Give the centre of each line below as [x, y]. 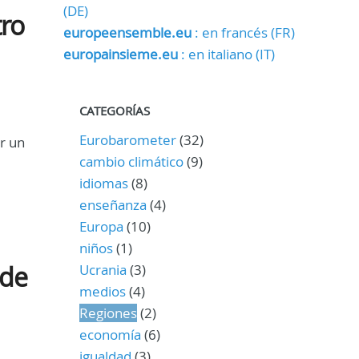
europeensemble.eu [127, 32]
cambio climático [131, 161]
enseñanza [113, 205]
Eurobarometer [127, 140]
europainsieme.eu [120, 54]
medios [102, 291]
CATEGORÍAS [114, 111]
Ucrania [103, 270]
